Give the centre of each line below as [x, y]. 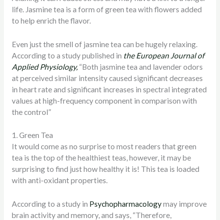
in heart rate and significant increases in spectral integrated [109, 89]
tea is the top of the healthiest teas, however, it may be [101, 158]
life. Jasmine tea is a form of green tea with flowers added [107, 9]
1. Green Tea [32, 135]
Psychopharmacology [126, 204]
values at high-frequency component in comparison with [104, 100]
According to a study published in [67, 55]
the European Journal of [164, 55]
